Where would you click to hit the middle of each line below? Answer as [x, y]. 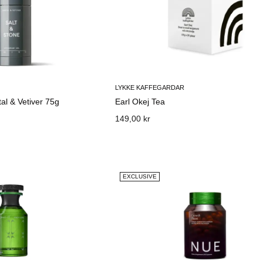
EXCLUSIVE [140, 176]
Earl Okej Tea [140, 102]
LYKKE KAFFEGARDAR [150, 87]
